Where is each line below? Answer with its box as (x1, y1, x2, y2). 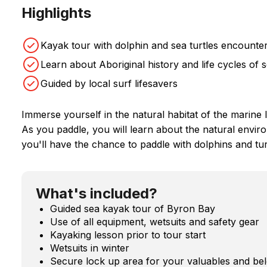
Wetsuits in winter (50, 241, 129, 254)
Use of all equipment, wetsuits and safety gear (50, 215, 259, 228)
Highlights (21, 4, 91, 21)
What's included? (36, 184, 157, 202)
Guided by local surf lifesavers (41, 77, 178, 89)
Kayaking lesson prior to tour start (50, 228, 206, 241)
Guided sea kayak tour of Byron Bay (50, 202, 215, 215)
